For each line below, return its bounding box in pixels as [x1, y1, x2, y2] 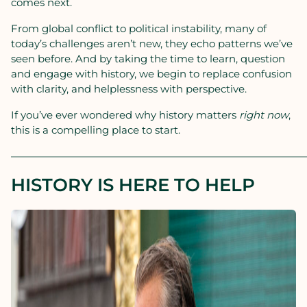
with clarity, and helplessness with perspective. [11, 82, 247, 95]
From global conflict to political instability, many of [11, 22, 267, 35]
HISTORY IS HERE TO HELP [11, 174, 255, 196]
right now [239, 108, 288, 121]
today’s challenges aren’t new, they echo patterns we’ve [11, 37, 293, 50]
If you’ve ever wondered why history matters [11, 108, 239, 121]
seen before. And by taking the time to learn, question [11, 52, 285, 65]
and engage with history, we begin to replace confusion [11, 67, 292, 80]
